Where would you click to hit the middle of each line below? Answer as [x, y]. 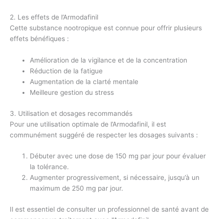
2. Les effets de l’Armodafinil [54, 17]
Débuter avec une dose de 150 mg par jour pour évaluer [118, 156]
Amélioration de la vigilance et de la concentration [109, 60]
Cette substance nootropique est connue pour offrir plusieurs [106, 28]
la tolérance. [50, 167]
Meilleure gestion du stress [72, 93]
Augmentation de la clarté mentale [84, 82]
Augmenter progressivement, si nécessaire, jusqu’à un [115, 178]
